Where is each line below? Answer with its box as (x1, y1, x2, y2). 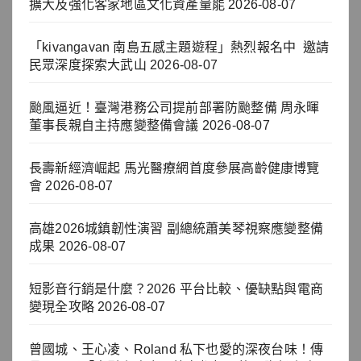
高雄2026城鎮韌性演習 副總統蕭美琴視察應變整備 (29, 221, 323, 235)
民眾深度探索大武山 (29, 57, 147, 72)
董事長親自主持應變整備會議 (29, 118, 199, 132)
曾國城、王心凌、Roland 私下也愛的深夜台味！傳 (29, 342, 324, 356)
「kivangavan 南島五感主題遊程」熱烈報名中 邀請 (29, 39, 329, 54)
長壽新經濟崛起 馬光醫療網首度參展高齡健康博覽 (29, 160, 320, 175)
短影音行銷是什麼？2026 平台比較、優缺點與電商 (29, 281, 323, 296)
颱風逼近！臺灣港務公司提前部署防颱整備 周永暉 (29, 100, 320, 114)
